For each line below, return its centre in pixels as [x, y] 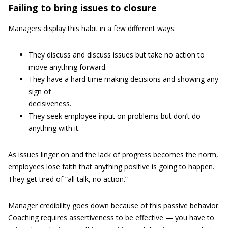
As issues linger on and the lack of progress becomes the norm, [113, 154]
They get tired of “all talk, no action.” [68, 179]
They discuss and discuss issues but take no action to [117, 55]
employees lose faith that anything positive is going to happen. [111, 167]
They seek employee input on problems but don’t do [115, 116]
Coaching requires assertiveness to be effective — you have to [111, 218]
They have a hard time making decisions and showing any [123, 79]
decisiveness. [50, 104]
